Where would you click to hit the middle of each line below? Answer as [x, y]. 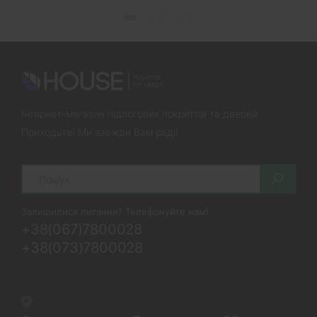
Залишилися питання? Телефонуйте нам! [115, 212]
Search [38, 170]
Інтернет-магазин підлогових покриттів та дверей [139, 114]
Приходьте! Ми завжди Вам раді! [100, 132]
